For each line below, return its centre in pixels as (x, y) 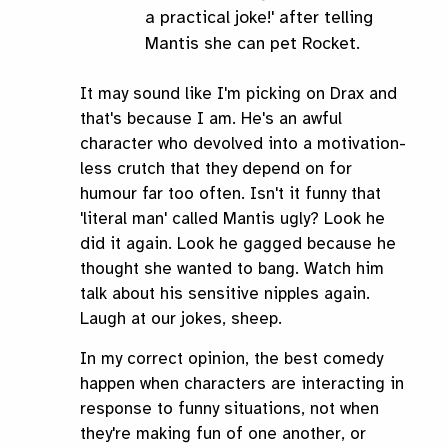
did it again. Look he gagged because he (238, 244)
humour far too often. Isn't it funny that (230, 194)
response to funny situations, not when (229, 409)
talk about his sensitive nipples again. (225, 294)
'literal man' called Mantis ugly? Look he (232, 219)
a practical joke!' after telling (259, 17)
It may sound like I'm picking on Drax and (238, 94)
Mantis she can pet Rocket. (252, 43)
